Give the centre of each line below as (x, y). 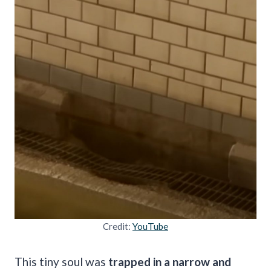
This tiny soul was (61, 261)
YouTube (150, 226)
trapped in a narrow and (170, 261)
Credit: (118, 226)
